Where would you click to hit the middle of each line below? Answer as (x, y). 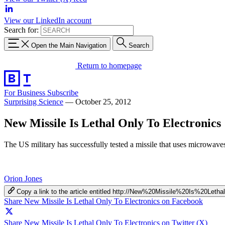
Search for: (21, 30)
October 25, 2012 (103, 101)
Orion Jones (23, 178)
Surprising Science (34, 101)
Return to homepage (109, 65)
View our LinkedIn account (48, 20)
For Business (26, 92)
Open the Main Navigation (69, 45)
